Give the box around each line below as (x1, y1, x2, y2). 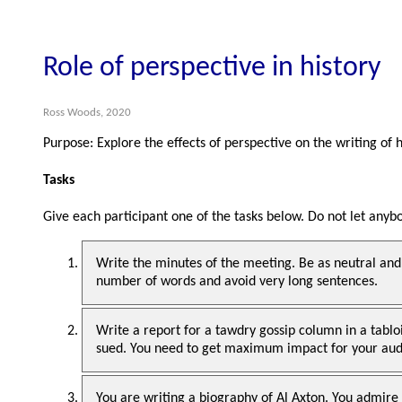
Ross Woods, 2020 (43, 106, 131, 118)
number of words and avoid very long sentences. (96, 275, 378, 290)
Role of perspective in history (43, 54, 380, 83)
